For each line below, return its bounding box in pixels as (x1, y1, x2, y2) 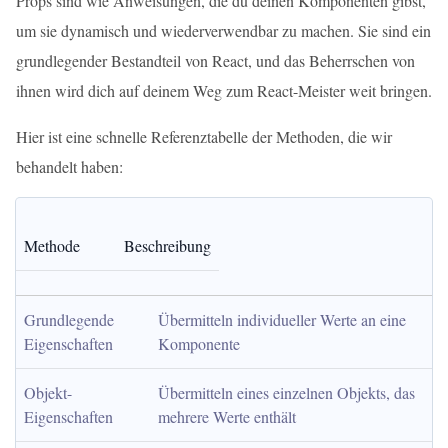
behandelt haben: (16, 156, 123, 177)
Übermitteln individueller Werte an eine (158, 309, 406, 330)
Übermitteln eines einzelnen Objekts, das (158, 382, 415, 403)
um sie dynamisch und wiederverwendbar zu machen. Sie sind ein (16, 20, 431, 41)
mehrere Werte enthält (158, 406, 296, 427)
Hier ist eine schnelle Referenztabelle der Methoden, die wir (16, 126, 392, 147)
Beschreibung (124, 235, 211, 256)
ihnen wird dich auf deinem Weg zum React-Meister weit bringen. (16, 80, 432, 101)
